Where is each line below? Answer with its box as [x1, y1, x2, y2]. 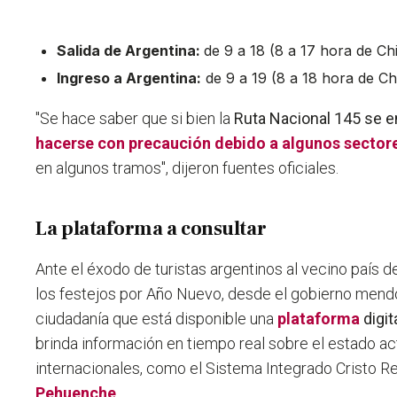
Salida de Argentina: [57, 42, 205, 60]
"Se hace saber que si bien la [35, 109, 235, 128]
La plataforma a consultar [35, 216, 267, 242]
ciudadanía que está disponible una [35, 309, 275, 329]
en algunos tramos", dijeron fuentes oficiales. [35, 159, 339, 178]
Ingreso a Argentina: [57, 69, 202, 88]
